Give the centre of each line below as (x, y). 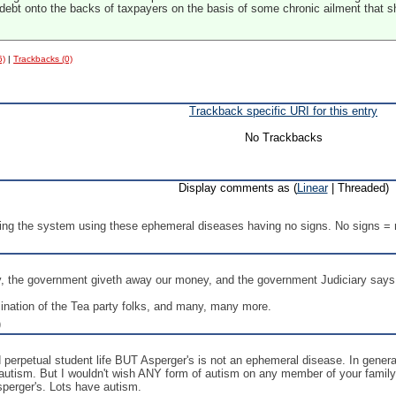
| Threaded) (358, 188)
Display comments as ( (237, 188)
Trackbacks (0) (43, 59)
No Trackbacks (283, 137)
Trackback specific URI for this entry (283, 111)
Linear (312, 188)
